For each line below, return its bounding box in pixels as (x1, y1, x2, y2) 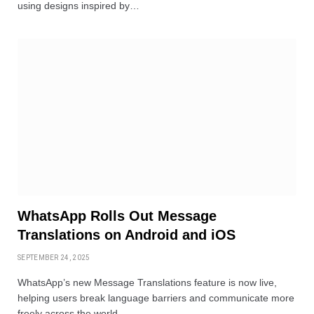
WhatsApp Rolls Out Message (18, 207, 217, 224)
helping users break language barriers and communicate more (18, 292, 294, 303)
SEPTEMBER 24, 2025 (18, 253, 90, 261)
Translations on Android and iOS (18, 226, 235, 243)
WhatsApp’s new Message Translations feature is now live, (18, 276, 277, 288)
